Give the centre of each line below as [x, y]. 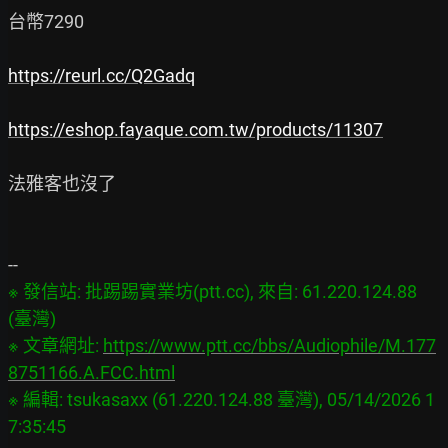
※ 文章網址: [55, 345]
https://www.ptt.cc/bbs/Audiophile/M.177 [269, 345]
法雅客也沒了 [62, 183]
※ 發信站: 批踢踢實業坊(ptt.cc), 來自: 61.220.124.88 [212, 291]
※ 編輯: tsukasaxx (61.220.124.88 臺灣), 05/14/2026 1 [221, 399]
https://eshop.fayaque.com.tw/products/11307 [195, 129]
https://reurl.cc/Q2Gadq [101, 75]
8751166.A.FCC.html [91, 372]
